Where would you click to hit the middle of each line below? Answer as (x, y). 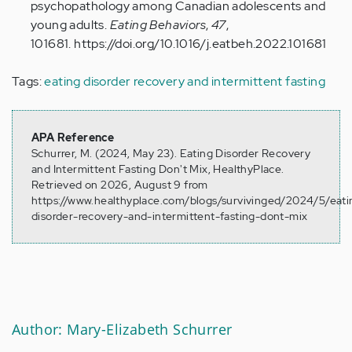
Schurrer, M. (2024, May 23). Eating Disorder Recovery (171, 154)
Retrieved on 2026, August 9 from (120, 185)
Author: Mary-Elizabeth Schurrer (122, 330)
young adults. (70, 25)
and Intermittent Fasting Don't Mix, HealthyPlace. (158, 169)
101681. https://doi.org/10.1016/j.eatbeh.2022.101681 (179, 44)
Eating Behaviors (158, 25)
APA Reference (73, 138)
